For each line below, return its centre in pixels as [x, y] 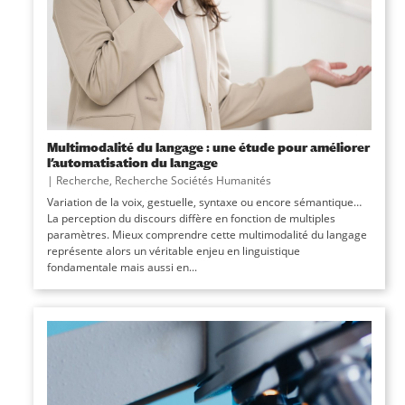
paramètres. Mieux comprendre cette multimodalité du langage [207, 234]
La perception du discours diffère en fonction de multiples [191, 218]
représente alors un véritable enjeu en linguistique [173, 250]
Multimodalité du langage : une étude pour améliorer [208, 146]
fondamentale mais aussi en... [122, 267]
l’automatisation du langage [132, 162]
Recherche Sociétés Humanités [193, 180]
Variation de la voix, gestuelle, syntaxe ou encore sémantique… [204, 202]
